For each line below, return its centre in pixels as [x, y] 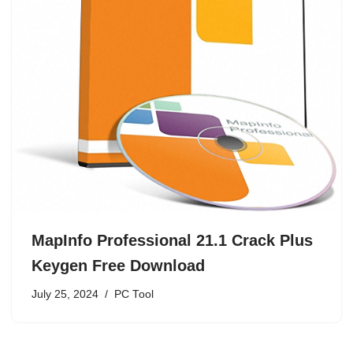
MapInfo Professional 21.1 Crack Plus [172, 241]
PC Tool [134, 295]
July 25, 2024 [65, 295]
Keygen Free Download [118, 266]
